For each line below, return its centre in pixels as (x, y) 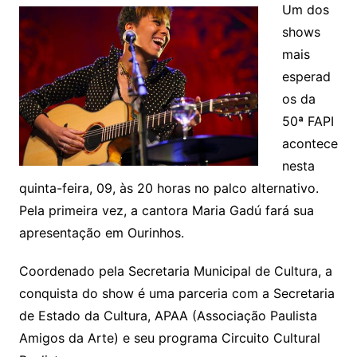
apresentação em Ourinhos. (101, 232)
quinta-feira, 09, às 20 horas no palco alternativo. (169, 188)
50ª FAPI (308, 121)
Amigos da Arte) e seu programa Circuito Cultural (169, 337)
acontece (310, 143)
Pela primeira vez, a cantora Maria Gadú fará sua (166, 210)
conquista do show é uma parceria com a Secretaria (177, 293)
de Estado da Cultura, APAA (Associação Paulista (168, 315)
